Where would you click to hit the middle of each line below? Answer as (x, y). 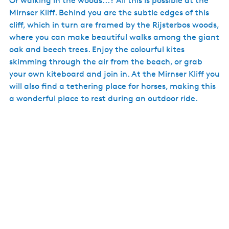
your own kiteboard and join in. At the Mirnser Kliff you (114, 74)
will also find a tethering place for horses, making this (112, 86)
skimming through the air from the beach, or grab (106, 62)
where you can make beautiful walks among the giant (114, 37)
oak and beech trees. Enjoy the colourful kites (97, 49)
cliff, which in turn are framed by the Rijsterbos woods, (114, 25)
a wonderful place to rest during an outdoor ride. (104, 98)
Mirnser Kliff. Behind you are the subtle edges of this (109, 13)
